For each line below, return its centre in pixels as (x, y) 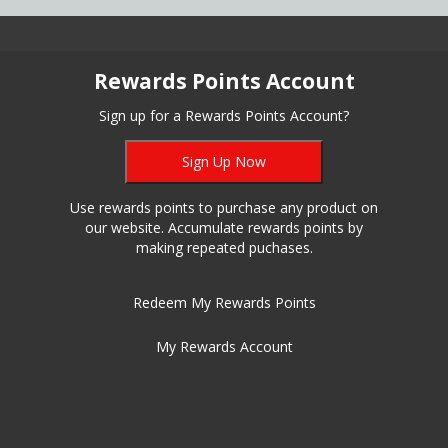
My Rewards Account (224, 347)
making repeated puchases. (224, 248)
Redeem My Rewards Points (224, 303)
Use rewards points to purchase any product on (224, 208)
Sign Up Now (224, 162)
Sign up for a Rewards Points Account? (224, 116)
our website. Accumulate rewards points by (224, 228)
